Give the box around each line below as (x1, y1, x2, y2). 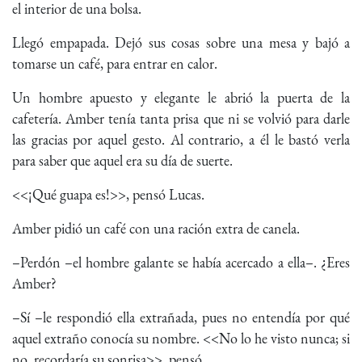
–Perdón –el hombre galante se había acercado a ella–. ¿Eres (12, 253, 350, 272)
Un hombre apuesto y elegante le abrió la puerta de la (12, 88, 350, 107)
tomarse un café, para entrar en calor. (12, 54, 221, 74)
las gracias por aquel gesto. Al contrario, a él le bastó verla (12, 130, 350, 149)
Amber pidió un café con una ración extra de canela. (12, 219, 303, 238)
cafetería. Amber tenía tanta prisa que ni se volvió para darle (12, 109, 350, 128)
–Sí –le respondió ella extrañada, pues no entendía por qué (12, 308, 350, 327)
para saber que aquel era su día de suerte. (12, 151, 236, 170)
